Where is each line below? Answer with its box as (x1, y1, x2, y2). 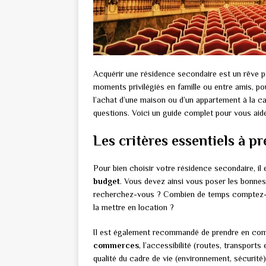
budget (93, 176, 120, 186)
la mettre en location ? (93, 202, 174, 213)
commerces (93, 240, 139, 251)
